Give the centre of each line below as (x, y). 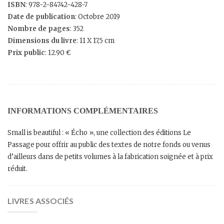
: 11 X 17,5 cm (95, 40)
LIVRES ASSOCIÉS (41, 200)
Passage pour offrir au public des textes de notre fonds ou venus (109, 144)
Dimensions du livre (42, 40)
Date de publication (41, 16)
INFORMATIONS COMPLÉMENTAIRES (83, 110)
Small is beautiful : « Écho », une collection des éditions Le (99, 132)
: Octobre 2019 (97, 16)
